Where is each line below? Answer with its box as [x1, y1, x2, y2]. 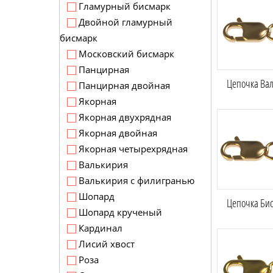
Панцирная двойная [76, 79, 170, 91]
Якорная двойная [76, 127, 157, 139]
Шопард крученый [76, 206, 162, 218]
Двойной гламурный [76, 16, 172, 28]
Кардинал [76, 222, 122, 234]
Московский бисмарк [76, 48, 174, 60]
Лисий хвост [76, 238, 135, 250]
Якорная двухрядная [76, 111, 171, 123]
